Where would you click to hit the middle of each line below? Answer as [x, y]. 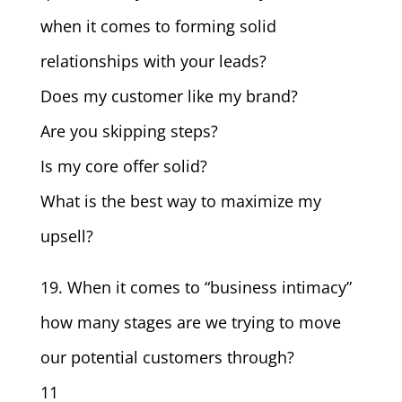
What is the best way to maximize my [180, 201]
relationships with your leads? [153, 61]
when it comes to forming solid [158, 26]
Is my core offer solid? [123, 166]
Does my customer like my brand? [169, 96]
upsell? [66, 236]
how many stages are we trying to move [190, 322]
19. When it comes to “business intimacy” [196, 287]
